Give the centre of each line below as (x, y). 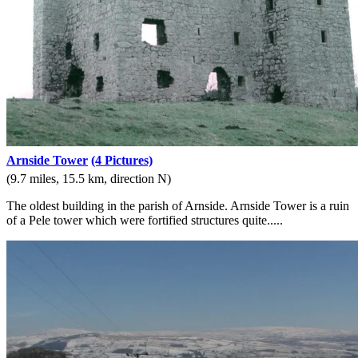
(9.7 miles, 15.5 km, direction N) (89, 179)
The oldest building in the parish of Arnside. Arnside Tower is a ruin (178, 206)
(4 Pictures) (122, 161)
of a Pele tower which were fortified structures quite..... (145, 221)
